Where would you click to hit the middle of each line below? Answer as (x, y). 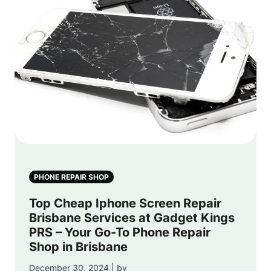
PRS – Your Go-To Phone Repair (120, 232)
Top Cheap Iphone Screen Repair (125, 203)
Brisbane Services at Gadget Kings (132, 217)
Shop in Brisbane (78, 247)
